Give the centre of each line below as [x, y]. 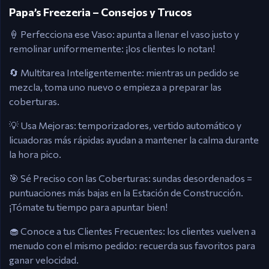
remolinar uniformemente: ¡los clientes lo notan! [112, 48]
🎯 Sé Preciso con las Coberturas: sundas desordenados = [131, 178]
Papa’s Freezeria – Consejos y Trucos [101, 12]
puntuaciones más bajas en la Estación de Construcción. [126, 192]
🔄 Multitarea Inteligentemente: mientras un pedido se [124, 72]
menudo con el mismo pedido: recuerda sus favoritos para [132, 245]
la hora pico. [35, 154]
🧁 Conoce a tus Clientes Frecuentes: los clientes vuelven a [132, 231]
